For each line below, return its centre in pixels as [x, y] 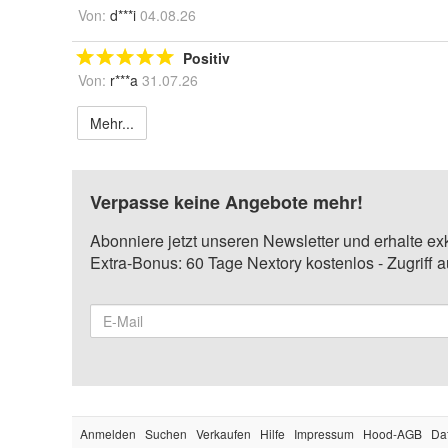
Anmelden [108, 433]
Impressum [324, 433]
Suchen [166, 433]
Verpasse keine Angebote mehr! [226, 202]
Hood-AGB [392, 433]
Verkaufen [223, 433]
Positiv [206, 58]
